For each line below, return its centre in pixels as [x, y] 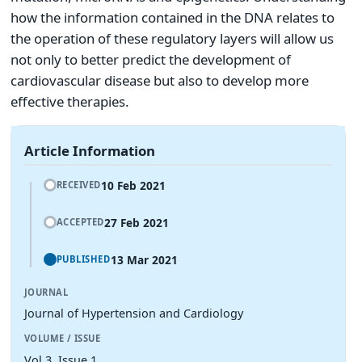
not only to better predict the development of [151, 60]
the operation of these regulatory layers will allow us [172, 39]
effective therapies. [70, 102]
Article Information [90, 151]
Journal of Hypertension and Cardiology [134, 314]
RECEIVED [78, 185]
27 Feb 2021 [137, 223]
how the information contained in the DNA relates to [173, 18]
